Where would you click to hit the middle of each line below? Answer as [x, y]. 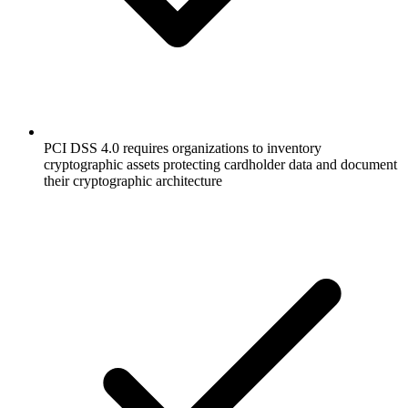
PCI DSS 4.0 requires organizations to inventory [183, 148]
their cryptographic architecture [133, 180]
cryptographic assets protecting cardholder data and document [220, 164]
